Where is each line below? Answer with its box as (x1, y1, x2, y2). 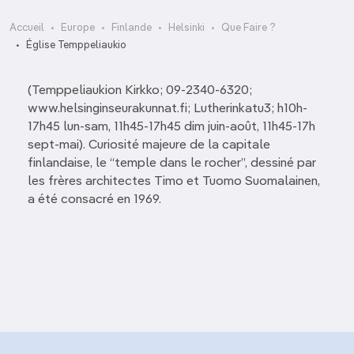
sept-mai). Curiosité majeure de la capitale (28, 139, 270, 152)
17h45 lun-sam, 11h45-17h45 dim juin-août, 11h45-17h (28, 121, 315, 134)
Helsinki (168, 23, 205, 33)
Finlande (111, 23, 152, 33)
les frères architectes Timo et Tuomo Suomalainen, (28, 175, 320, 188)
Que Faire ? (221, 23, 276, 33)
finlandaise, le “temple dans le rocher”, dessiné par (28, 157, 316, 170)
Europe (61, 23, 95, 33)
